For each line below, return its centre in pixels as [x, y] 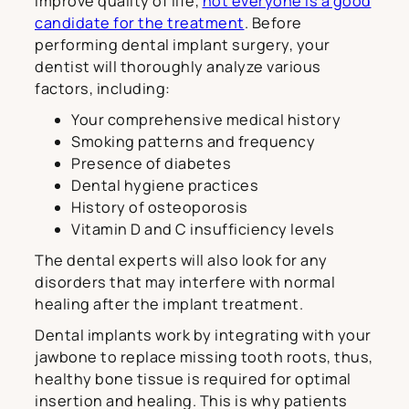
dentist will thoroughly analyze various [178, 67]
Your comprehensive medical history [206, 120]
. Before [273, 23]
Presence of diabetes [151, 164]
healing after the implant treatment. [169, 304]
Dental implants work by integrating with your [203, 336]
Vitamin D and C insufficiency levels [203, 230]
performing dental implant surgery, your [183, 45]
